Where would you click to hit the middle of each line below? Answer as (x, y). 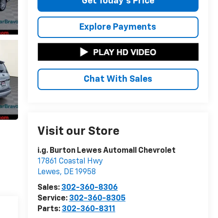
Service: (53, 199)
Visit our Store (78, 132)
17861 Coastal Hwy (70, 162)
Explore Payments (118, 27)
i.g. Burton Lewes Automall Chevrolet (106, 151)
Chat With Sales (118, 79)
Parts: (49, 209)
